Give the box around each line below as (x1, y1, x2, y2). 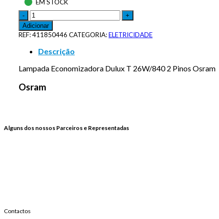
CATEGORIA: (69, 30, 109, 39)
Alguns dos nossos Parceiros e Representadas (4, 124, 129, 132)
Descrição (38, 46, 75, 56)
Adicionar (22, 22, 49, 29)
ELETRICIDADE (109, 30, 153, 39)
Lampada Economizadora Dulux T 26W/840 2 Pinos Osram (19, 63, 216, 73)
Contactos (4, 207, 31, 215)
